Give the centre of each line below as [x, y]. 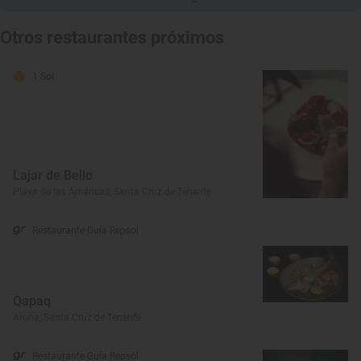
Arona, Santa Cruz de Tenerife [77, 318]
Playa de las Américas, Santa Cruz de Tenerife [112, 192]
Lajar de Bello [53, 176]
